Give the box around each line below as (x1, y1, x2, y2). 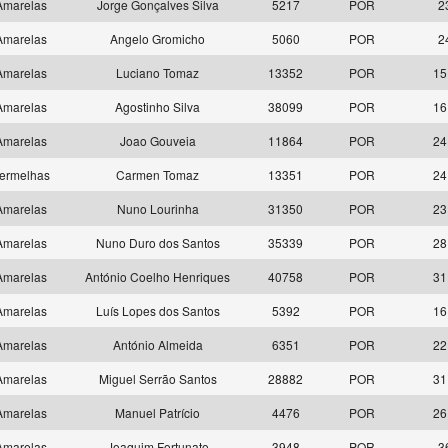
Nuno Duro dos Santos (95, 234, 220, 251)
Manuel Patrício (115, 404, 200, 421)
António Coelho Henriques (85, 268, 230, 285)
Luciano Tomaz (116, 64, 199, 81)
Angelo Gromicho (110, 30, 205, 47)
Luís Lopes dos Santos (95, 302, 220, 319)
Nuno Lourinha (116, 200, 199, 217)
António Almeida (112, 336, 203, 353)
